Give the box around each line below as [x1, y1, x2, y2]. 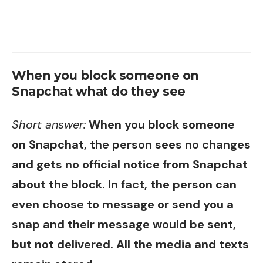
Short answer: [12, 116, 86, 132]
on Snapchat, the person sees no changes [12, 136, 251, 152]
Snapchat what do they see [12, 84, 186, 99]
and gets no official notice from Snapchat [12, 156, 248, 172]
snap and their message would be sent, [12, 216, 236, 232]
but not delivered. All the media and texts [12, 236, 249, 252]
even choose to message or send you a [12, 196, 234, 212]
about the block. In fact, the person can [12, 176, 237, 192]
